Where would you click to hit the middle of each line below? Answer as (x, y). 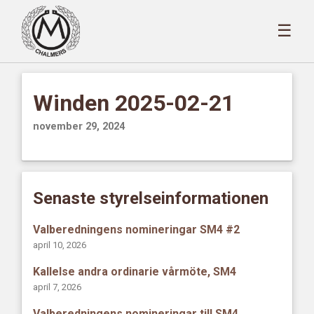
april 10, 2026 (60, 245)
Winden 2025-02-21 (134, 103)
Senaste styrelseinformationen (151, 198)
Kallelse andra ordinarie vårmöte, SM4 (135, 272)
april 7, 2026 (57, 287)
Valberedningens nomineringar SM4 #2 (137, 229)
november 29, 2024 (79, 126)
